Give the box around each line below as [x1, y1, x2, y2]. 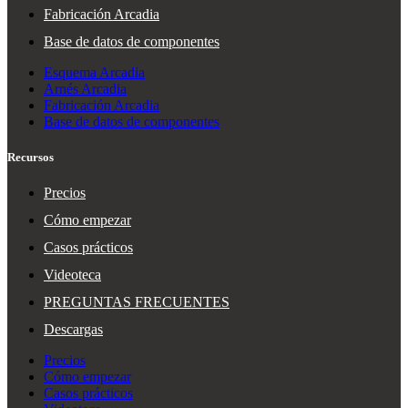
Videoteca [44, 267, 101, 283]
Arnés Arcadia [44, 81, 127, 97]
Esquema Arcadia [44, 65, 145, 81]
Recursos [7, 150, 54, 165]
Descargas [44, 321, 103, 338]
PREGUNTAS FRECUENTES [44, 294, 229, 311]
